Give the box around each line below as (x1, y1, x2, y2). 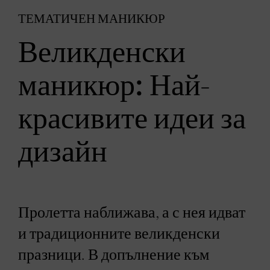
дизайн (18, 137, 107, 168)
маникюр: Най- (18, 71, 210, 102)
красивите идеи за (18, 104, 246, 135)
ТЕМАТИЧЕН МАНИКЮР (18, 13, 165, 25)
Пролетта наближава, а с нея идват (18, 205, 245, 221)
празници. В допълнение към (18, 247, 209, 263)
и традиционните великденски (18, 226, 220, 242)
